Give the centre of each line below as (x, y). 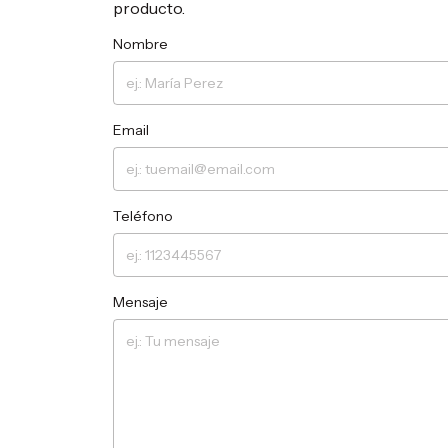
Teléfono (143, 216)
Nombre (141, 44)
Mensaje (141, 302)
